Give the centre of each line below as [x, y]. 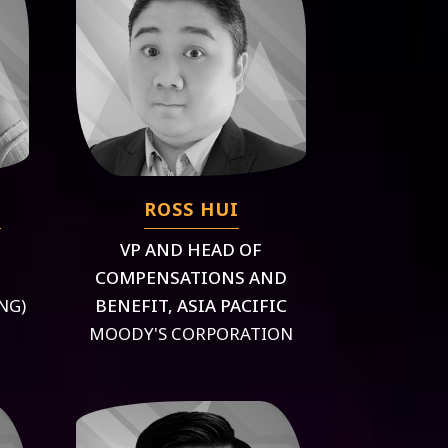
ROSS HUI [191, 208]
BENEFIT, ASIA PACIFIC [191, 305]
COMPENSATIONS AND [191, 277]
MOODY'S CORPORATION [191, 333]
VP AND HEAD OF [191, 249]
